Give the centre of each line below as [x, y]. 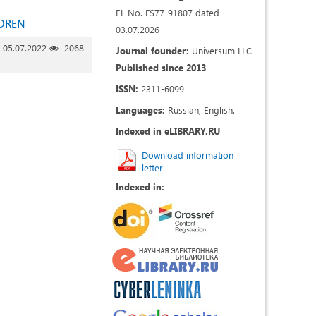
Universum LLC [220, 50]
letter [152, 168]
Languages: [140, 110]
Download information [188, 155]
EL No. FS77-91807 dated [168, 12]
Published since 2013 [161, 67]
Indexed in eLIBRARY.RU [168, 131]
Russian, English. [200, 110]
